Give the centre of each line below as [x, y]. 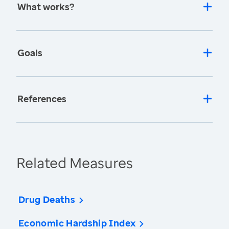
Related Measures [75, 163]
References [42, 99]
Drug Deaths [47, 200]
